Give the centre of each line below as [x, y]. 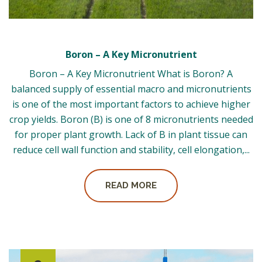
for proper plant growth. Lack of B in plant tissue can [131, 134]
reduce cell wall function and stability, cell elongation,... [131, 149]
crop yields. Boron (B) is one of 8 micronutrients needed [131, 119]
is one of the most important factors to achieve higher [131, 104]
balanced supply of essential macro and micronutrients [131, 89]
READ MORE [131, 185]
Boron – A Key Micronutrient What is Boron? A [131, 73]
